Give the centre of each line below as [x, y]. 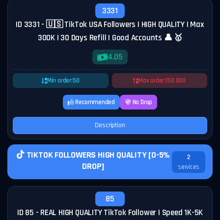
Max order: [152, 81]
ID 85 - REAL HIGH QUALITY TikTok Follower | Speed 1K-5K [110, 213]
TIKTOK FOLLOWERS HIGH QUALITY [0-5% [97, 155]
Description [110, 125]
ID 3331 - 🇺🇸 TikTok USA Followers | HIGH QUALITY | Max [110, 25]
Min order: [60, 81]
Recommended [95, 102]
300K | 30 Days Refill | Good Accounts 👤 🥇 [110, 38]
